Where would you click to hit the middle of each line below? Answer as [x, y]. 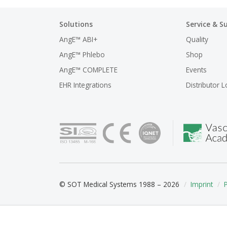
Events [196, 69]
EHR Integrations [85, 85]
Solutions [76, 24]
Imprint [202, 184]
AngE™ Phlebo [82, 54]
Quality [197, 39]
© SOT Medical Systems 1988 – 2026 [119, 184]
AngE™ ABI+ [78, 39]
